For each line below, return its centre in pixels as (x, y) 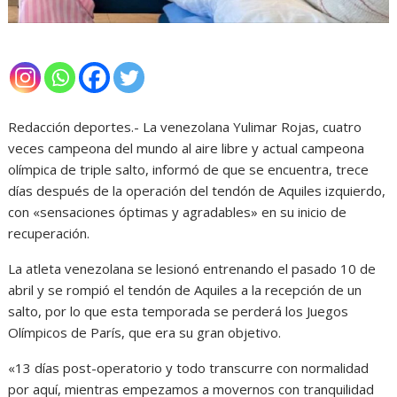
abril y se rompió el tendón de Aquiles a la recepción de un (185, 290)
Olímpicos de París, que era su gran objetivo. (145, 333)
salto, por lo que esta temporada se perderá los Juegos (179, 311)
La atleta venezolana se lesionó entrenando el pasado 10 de (192, 269)
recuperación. (49, 234)
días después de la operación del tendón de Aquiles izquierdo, (197, 191)
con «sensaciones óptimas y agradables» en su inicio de (178, 212)
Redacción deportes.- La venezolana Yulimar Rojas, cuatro (185, 127)
